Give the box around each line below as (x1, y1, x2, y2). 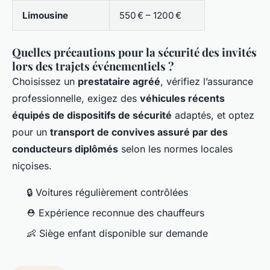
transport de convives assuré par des (50, 125, 228, 138)
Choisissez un (12, 75, 78, 87)
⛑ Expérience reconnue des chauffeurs (27, 206, 204, 219)
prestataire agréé (78, 75, 160, 87)
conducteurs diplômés (12, 142, 118, 155)
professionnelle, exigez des (12, 92, 140, 104)
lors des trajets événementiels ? (12, 58, 174, 74)
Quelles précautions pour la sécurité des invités (12, 44, 257, 60)
